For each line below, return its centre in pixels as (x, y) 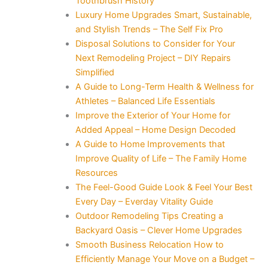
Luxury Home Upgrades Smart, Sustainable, (163, 15)
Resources (96, 173)
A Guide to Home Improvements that (150, 144)
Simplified (95, 72)
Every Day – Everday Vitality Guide (144, 201)
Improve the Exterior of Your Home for (153, 115)
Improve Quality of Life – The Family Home (161, 158)
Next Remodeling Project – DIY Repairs (153, 58)
